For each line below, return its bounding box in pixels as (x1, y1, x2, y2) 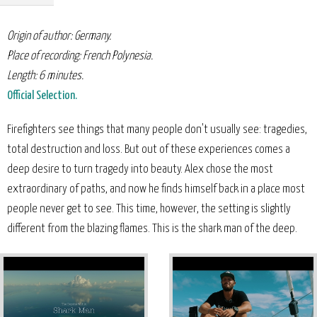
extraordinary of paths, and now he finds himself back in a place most (7, 183, 305, 195)
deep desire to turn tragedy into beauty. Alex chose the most (7, 163, 273, 175)
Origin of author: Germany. (7, 30, 111, 42)
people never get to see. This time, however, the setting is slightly (7, 202, 291, 215)
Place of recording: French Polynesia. (7, 50, 153, 62)
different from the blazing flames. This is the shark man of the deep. (7, 222, 297, 235)
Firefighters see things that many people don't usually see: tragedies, (7, 123, 307, 136)
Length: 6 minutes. (7, 69, 83, 82)
